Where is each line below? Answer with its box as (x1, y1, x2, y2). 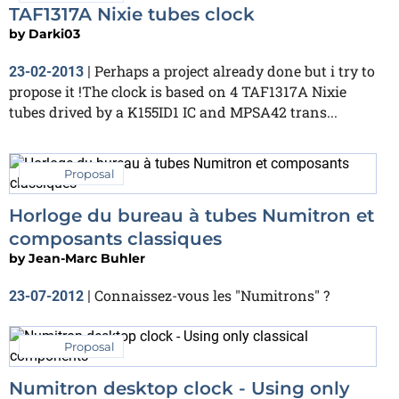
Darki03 (28, 25, 80, 42)
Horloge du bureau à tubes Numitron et (9, 204, 374, 226)
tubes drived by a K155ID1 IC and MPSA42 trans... (9, 102, 338, 121)
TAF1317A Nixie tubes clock (9, 3, 255, 25)
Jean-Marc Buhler (28, 249, 145, 266)
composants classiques (9, 227, 222, 249)
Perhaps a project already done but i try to (94, 61, 375, 80)
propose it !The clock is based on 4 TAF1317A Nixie (9, 81, 346, 101)
